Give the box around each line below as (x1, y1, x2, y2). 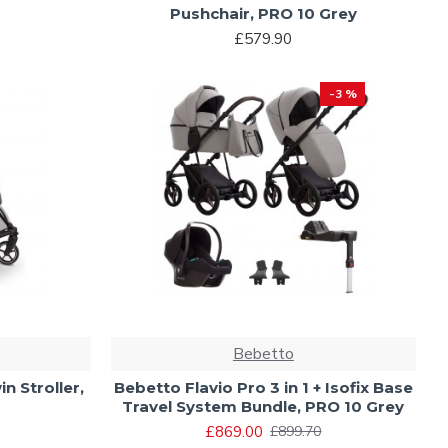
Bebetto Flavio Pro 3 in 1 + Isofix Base (113, 377, 413, 397)
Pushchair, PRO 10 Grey (169, 4, 357, 24)
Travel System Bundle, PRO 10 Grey (122, 396, 405, 416)
